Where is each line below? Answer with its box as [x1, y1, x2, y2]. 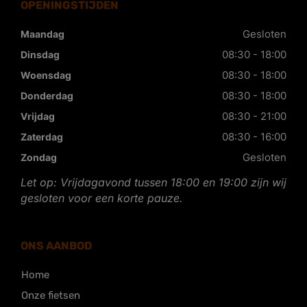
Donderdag [21, 90, 73, 101]
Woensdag [21, 69, 71, 81]
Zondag [21, 151, 57, 163]
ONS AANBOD [21, 239, 92, 252]
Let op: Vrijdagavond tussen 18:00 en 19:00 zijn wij [21, 175, 286, 189]
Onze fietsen [21, 289, 80, 302]
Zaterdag [21, 131, 63, 143]
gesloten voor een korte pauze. [21, 191, 183, 205]
